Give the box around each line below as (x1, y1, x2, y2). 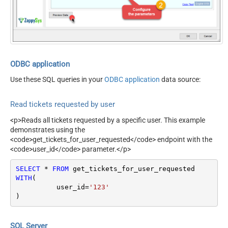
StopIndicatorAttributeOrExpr (52, 25, 126, 33)
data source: (160, 75, 201, 84)
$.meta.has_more (131, 25, 176, 33)
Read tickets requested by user (10, 100, 115, 109)
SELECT (15, 165, 40, 173)
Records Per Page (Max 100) (52, 3, 125, 10)
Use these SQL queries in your (10, 75, 104, 84)
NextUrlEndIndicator (52, 14, 103, 21)
